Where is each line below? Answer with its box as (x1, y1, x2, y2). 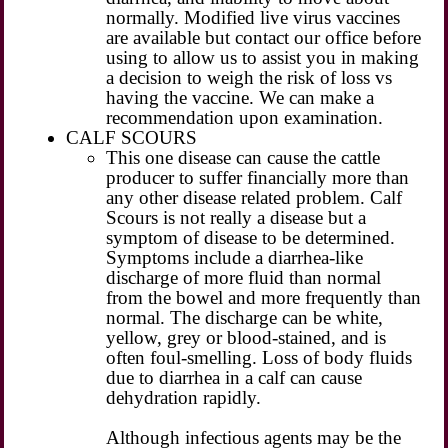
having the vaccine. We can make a (106, 86, 375, 108)
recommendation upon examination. (106, 106, 384, 128)
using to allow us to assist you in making (106, 46, 420, 68)
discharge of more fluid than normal (106, 266, 382, 288)
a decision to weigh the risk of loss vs (106, 66, 393, 88)
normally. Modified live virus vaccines (106, 6, 401, 28)
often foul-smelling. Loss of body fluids (106, 346, 413, 368)
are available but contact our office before (106, 26, 422, 48)
